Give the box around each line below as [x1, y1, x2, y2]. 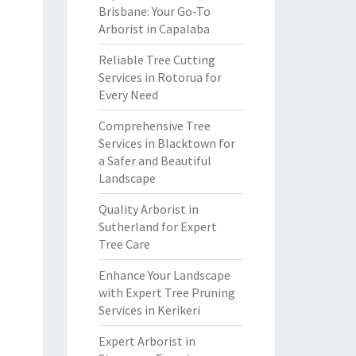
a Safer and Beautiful [98, 153, 211, 168]
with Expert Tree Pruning [98, 284, 235, 300]
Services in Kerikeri [98, 302, 200, 318]
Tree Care [98, 236, 150, 252]
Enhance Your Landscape [98, 267, 230, 283]
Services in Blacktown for [98, 135, 235, 151]
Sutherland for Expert [98, 219, 217, 234]
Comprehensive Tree [98, 118, 211, 133]
